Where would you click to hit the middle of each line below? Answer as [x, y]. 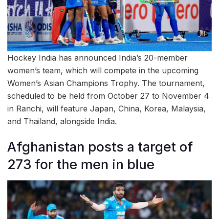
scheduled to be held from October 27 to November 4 [108, 96]
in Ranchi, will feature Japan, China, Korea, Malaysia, [107, 108]
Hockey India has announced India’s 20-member [98, 57]
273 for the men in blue [81, 165]
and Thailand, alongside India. [62, 121]
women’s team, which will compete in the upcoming [103, 70]
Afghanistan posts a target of [100, 147]
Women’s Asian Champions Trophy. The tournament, [106, 83]
